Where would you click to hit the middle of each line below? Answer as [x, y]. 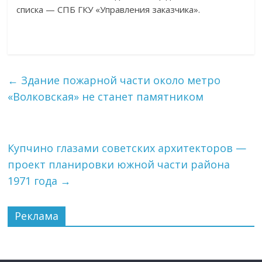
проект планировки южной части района [119, 164]
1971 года [34, 181]
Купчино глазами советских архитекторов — [127, 148]
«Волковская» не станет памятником [106, 96]
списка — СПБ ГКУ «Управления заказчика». [108, 9]
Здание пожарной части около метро [120, 80]
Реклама [37, 216]
